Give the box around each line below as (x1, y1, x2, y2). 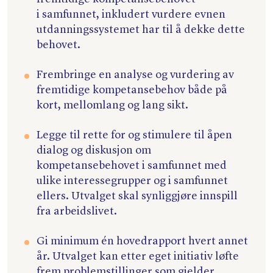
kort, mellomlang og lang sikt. (37, 100, 188, 112)
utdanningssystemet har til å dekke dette (37, 24, 245, 36)
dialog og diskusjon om (37, 145, 151, 157)
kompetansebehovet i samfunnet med (37, 160, 227, 172)
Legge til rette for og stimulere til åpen (37, 130, 232, 141)
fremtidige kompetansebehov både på (37, 85, 227, 96)
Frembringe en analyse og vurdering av (37, 69, 234, 81)
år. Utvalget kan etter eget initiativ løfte (37, 251, 239, 263)
